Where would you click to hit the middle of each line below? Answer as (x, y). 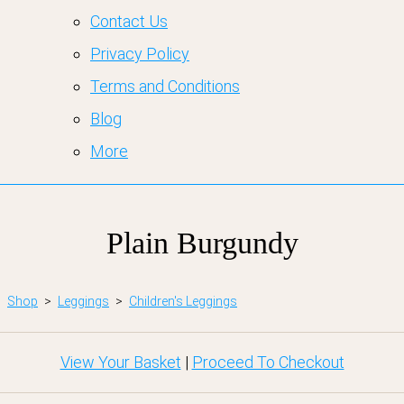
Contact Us (129, 21)
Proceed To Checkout (268, 362)
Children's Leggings (183, 301)
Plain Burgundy (202, 243)
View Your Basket (120, 362)
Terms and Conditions (165, 86)
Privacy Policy (140, 54)
